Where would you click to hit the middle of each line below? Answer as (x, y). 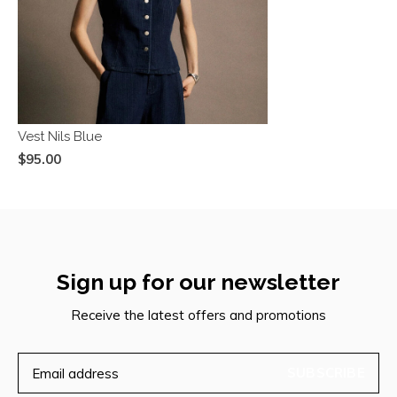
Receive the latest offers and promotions (198, 315)
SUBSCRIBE (326, 373)
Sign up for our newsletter (198, 282)
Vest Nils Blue (60, 137)
